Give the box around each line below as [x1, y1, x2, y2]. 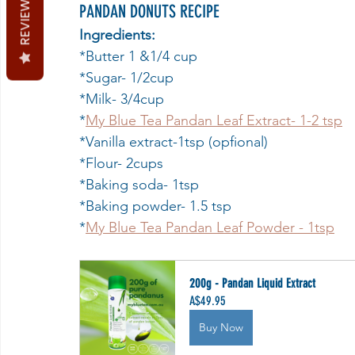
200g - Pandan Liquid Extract [189, 276, 315, 291]
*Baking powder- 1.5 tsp [79, 197, 231, 215]
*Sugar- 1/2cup [79, 69, 174, 86]
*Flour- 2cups [79, 155, 163, 172]
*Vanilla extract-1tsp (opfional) [79, 133, 268, 151]
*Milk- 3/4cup [79, 90, 164, 108]
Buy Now [199, 320, 243, 334]
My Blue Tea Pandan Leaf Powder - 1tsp [86, 219, 334, 236]
